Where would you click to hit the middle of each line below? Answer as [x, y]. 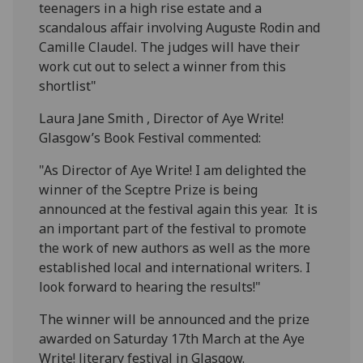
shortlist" [70, 85]
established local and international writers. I [175, 267]
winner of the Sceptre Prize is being [149, 189]
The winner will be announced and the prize [175, 319]
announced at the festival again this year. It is [179, 209]
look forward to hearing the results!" [150, 286]
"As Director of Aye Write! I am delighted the [173, 170]
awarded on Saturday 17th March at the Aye [172, 338]
